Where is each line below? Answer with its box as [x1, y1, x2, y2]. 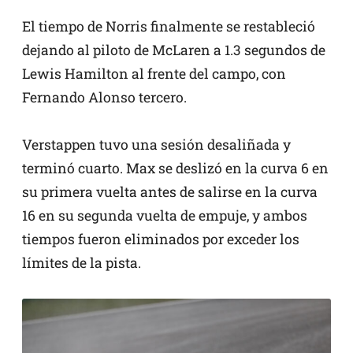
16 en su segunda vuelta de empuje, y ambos [22, 206, 307, 225]
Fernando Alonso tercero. [22, 87, 187, 106]
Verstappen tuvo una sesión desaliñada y [22, 135, 291, 154]
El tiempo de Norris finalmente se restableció [22, 17, 315, 35]
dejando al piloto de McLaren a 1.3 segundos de [22, 40, 325, 59]
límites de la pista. [22, 253, 141, 272]
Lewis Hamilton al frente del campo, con [22, 64, 286, 83]
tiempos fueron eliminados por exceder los [22, 229, 299, 248]
